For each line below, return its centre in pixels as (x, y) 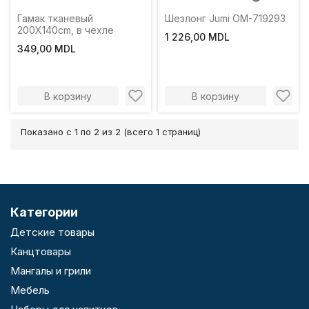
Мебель (30, 290)
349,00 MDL (47, 49)
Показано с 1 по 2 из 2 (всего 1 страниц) (111, 132)
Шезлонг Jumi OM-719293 (225, 18)
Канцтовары (41, 251)
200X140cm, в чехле (66, 30)
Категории (44, 212)
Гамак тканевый (55, 18)
